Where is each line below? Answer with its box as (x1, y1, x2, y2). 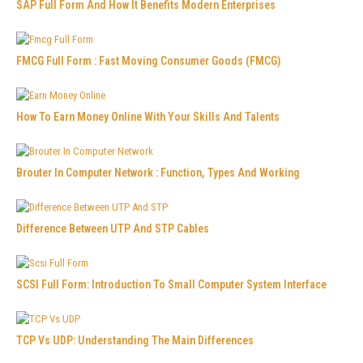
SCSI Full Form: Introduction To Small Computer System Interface (16, 277, 327, 291)
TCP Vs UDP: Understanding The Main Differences (16, 333, 254, 347)
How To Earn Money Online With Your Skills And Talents (16, 109, 280, 123)
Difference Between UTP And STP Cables (16, 221, 209, 235)
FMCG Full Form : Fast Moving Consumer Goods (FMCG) (16, 53, 281, 67)
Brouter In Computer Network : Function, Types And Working (16, 165, 300, 179)
